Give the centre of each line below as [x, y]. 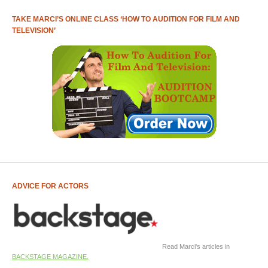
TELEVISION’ [34, 31]
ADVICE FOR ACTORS [50, 186]
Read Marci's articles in [195, 246]
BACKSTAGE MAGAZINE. [50, 256]
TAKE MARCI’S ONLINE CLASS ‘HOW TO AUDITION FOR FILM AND [126, 19]
